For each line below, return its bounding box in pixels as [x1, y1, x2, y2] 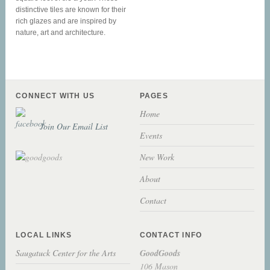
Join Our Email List [40, 120, 108, 132]
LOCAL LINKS [16, 230, 72, 239]
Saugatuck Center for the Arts [16, 246, 116, 259]
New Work [139, 151, 174, 163]
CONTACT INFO [139, 230, 202, 239]
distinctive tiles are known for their [16, 5, 127, 14]
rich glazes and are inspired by [16, 17, 117, 26]
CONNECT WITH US [16, 91, 95, 100]
